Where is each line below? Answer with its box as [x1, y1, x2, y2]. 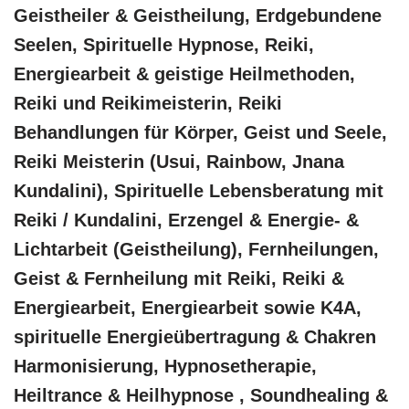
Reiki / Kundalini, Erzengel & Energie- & [14, 209, 359, 230]
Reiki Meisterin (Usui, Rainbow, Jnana [14, 151, 344, 172]
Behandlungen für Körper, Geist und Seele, [14, 121, 387, 142]
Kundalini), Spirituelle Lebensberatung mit [14, 180, 383, 201]
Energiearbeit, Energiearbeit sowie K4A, [14, 297, 362, 318]
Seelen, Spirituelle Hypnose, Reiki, [14, 34, 314, 55]
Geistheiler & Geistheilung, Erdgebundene [14, 5, 382, 26]
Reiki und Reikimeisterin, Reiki [14, 92, 282, 113]
